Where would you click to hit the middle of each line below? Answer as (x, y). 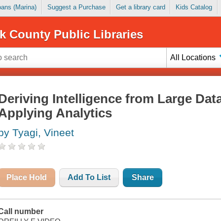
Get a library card (140, 7)
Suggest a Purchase (76, 7)
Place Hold (27, 178)
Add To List (89, 178)
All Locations (193, 57)
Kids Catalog (194, 7)
